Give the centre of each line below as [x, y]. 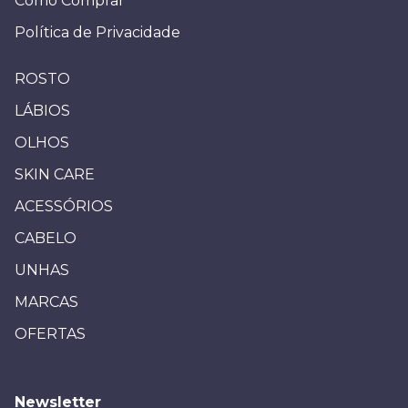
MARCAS [46, 301]
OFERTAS [50, 333]
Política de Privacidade [97, 32]
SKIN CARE [55, 174]
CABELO [46, 238]
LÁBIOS [42, 110]
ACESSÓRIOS [64, 206]
